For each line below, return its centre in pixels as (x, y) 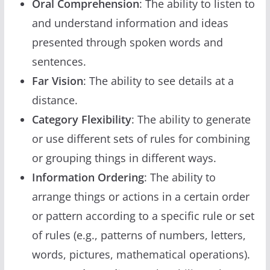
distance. (55, 100)
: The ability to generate (191, 119)
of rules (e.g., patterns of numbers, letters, (139, 235)
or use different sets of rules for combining (141, 138)
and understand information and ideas (130, 23)
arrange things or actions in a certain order (140, 196)
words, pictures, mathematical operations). (141, 254)
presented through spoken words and (127, 42)
